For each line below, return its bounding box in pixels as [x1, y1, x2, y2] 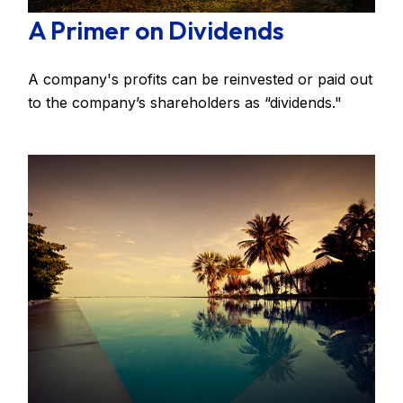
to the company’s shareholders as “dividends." [28, 93, 343, 112]
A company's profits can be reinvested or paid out [28, 69, 373, 88]
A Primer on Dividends [28, 13, 285, 46]
